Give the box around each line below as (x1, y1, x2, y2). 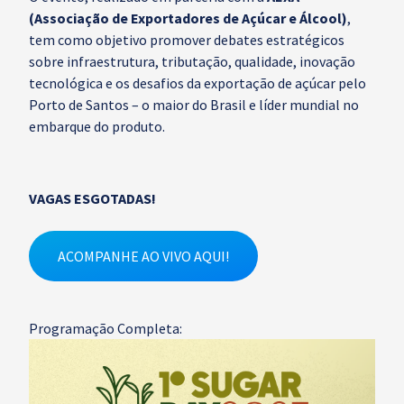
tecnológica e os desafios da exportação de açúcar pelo (29, 74, 366, 92)
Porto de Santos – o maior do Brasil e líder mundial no (29, 96, 359, 114)
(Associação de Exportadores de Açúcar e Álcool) (29, 9, 347, 27)
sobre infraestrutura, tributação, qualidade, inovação (29, 52, 355, 70)
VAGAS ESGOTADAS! (29, 189, 156, 207)
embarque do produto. (29, 117, 165, 135)
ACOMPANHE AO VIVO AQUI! (58, 247, 229, 265)
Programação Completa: (29, 319, 182, 337)
